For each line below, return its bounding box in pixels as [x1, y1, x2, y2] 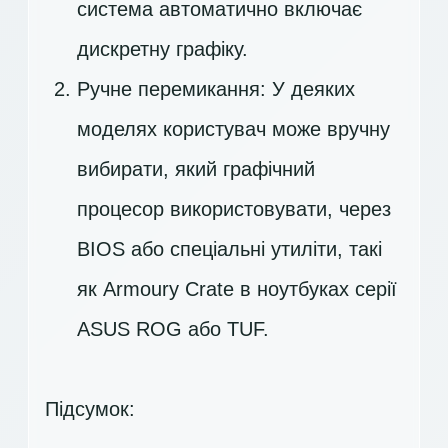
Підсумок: [45, 398, 135, 420]
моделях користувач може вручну [77, 118, 390, 140]
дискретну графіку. [77, 38, 248, 60]
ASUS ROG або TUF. [77, 318, 269, 340]
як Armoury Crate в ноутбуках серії [77, 278, 397, 300]
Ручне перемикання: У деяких [77, 78, 355, 100]
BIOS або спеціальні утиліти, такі [77, 238, 382, 260]
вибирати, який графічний [77, 158, 315, 180]
